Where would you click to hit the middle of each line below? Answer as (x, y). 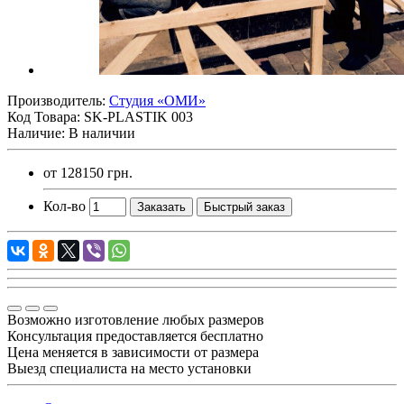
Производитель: (58, 100)
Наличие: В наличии (71, 133)
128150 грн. (96, 172)
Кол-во (64, 206)
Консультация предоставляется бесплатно (135, 335)
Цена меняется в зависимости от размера (133, 352)
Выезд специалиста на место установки (129, 368)
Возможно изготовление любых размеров (136, 319)
